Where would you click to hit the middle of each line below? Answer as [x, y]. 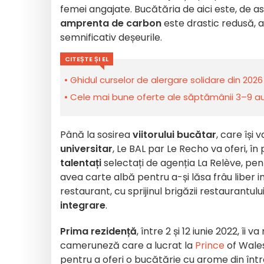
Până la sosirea [96, 135]
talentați [81, 163]
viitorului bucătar [174, 135]
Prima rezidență [98, 231]
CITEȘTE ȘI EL [87, 59]
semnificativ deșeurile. [111, 37]
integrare [83, 205]
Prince [210, 245]
